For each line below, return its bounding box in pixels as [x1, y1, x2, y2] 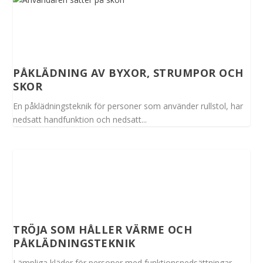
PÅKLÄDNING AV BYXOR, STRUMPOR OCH [13, 66, 244, 80]
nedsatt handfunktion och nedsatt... [13, 114, 147, 126]
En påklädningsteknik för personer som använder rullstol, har [13, 100, 244, 112]
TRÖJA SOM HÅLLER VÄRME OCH [13, 222, 193, 237]
